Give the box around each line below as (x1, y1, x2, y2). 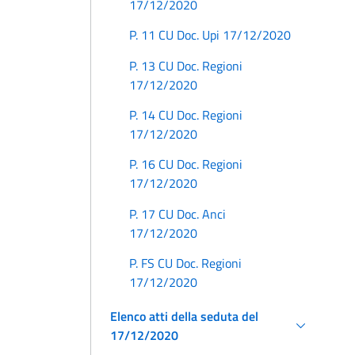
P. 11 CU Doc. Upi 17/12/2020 (129, 25, 291, 45)
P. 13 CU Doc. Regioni (129, 55, 242, 75)
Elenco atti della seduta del (110, 307, 258, 326)
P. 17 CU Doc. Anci (129, 204, 226, 223)
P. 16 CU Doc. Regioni (129, 155, 242, 174)
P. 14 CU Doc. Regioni (129, 105, 242, 124)
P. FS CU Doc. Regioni (129, 254, 242, 273)
